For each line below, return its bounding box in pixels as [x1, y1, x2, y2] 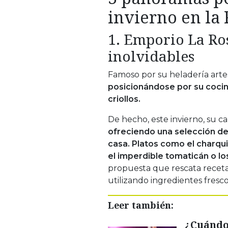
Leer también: [108, 198, 174, 211]
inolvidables [108, 46, 194, 66]
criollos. [108, 94, 140, 104]
